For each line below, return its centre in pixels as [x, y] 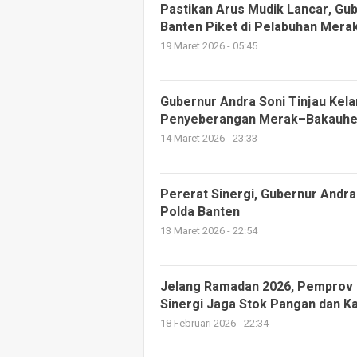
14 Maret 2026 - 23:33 [209, 139]
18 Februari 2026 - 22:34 [214, 324]
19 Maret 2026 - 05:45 [209, 47]
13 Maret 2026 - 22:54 [209, 231]
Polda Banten [200, 212]
